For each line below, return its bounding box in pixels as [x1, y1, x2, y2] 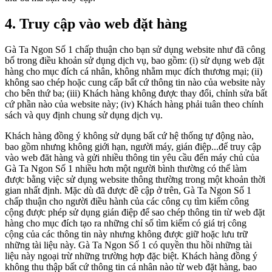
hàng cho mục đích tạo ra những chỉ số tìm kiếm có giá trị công [5, 218, 246, 229]
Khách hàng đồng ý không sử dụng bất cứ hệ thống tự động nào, [5, 131, 254, 141]
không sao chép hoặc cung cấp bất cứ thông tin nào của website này [5, 77, 265, 88]
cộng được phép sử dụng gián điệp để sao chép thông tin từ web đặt [5, 207, 265, 218]
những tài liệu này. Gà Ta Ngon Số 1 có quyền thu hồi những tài [5, 240, 252, 251]
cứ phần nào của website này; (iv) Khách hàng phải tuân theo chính [5, 99, 263, 110]
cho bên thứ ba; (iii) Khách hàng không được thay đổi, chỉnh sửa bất [5, 88, 267, 99]
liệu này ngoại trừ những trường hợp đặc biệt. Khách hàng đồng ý [5, 251, 257, 262]
